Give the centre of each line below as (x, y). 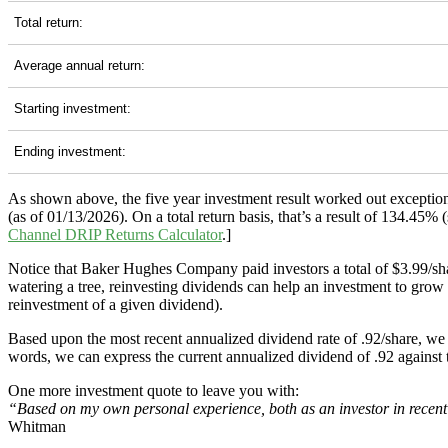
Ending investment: (70, 152)
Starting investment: (72, 109)
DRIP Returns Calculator (143, 235)
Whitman (37, 427)
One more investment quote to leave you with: (153, 391)
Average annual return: (79, 66)
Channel (36, 235)
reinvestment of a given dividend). (115, 305)
